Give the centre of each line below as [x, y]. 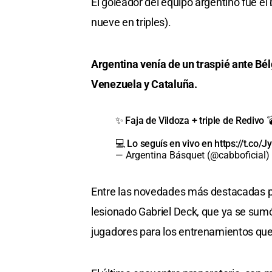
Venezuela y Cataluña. [144, 84]
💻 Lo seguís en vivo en [165, 144]
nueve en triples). [131, 22]
